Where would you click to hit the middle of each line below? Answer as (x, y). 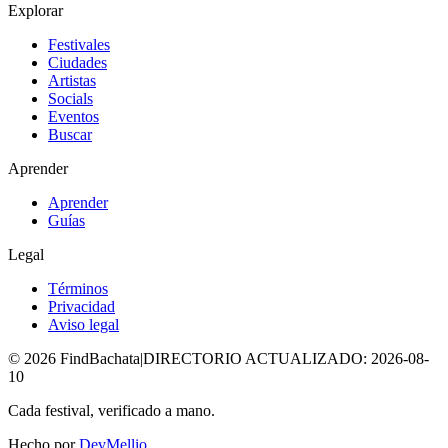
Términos (78, 288)
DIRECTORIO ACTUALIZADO (253, 358)
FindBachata (98, 358)
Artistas (72, 80)
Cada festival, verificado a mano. (111, 410)
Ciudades (77, 62)
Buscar (70, 134)
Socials (70, 98)
